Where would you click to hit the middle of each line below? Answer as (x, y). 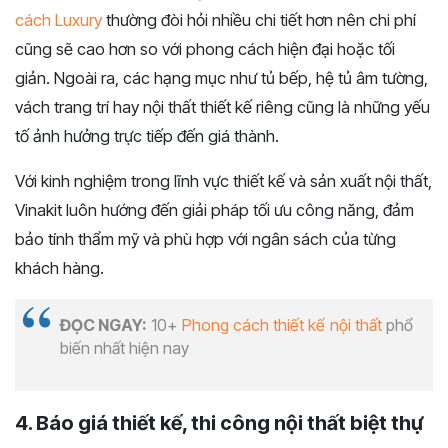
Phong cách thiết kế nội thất (281, 325)
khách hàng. (59, 268)
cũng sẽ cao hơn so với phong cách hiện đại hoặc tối (205, 49)
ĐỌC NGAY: (104, 325)
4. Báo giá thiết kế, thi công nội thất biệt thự (219, 423)
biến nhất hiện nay (124, 348)
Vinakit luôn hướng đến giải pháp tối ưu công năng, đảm (214, 210)
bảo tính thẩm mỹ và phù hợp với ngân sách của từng (205, 239)
